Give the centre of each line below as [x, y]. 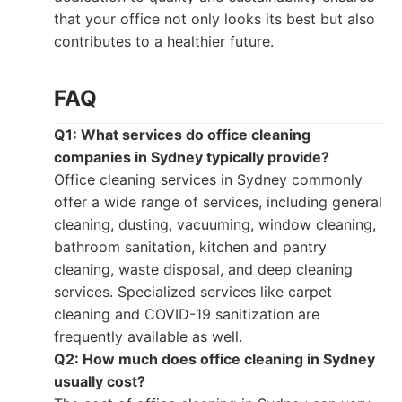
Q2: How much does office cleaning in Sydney [214, 359]
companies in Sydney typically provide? [192, 157]
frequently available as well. [148, 336]
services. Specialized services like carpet [193, 292]
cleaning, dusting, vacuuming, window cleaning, [215, 224]
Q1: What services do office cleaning [182, 135]
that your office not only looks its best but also [214, 19]
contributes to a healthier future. [164, 41]
